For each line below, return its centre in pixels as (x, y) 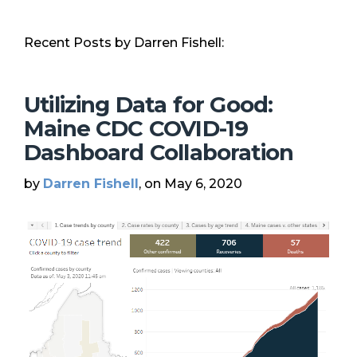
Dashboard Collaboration (159, 152)
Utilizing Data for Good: (149, 104)
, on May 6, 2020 (190, 183)
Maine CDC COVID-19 (136, 128)
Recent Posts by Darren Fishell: (124, 42)
